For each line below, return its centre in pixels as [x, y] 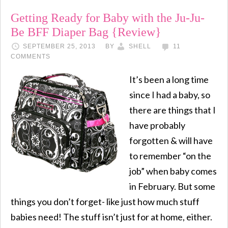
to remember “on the [170, 155]
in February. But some [172, 186]
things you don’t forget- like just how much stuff [105, 201]
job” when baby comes [173, 171]
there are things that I [173, 110]
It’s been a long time [169, 79]
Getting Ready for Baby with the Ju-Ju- [108, 18]
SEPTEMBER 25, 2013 [59, 46]
